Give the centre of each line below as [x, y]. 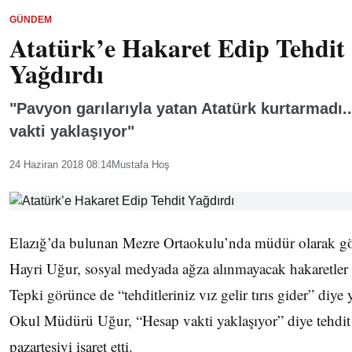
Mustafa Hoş [141, 165]
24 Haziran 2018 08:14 [60, 165]
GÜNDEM [31, 20]
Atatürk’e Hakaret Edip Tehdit [177, 48]
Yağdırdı [57, 73]
